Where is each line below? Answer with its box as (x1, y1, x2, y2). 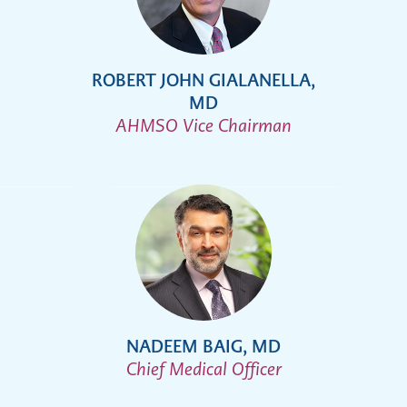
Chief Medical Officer (125, 357, 282, 382)
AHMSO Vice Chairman (115, 114, 292, 139)
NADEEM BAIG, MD (126, 334, 281, 360)
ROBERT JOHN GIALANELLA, (92, 68, 315, 94)
